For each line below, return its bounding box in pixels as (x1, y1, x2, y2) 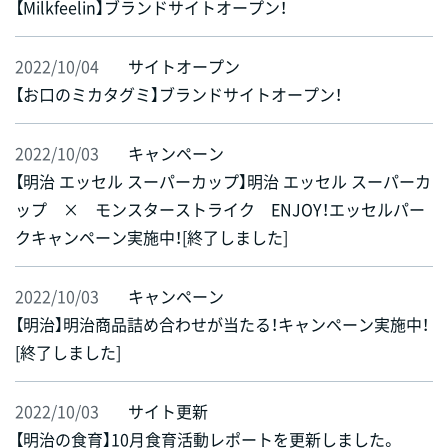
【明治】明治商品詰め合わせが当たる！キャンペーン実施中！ (15, 312, 429, 337)
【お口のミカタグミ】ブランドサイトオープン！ (15, 82, 342, 107)
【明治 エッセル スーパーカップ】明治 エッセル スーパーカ (15, 169, 431, 194)
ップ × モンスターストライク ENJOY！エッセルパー (15, 197, 425, 222)
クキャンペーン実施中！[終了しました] (15, 225, 288, 250)
